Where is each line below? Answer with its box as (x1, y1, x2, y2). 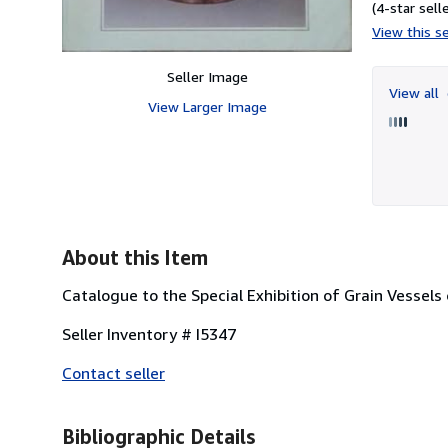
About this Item (62, 245, 208, 269)
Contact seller (62, 362, 165, 383)
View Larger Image (147, 97, 267, 115)
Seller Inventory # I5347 (62, 323, 236, 344)
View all (389, 83, 443, 101)
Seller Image (166, 67, 248, 85)
